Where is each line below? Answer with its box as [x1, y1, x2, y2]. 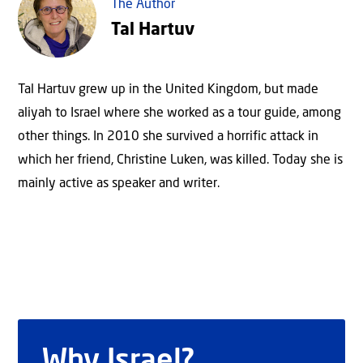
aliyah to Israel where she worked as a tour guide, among [18, 106, 341, 120]
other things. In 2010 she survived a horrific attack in [18, 130, 318, 143]
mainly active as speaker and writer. [18, 177, 220, 190]
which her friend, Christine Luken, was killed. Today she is [18, 153, 343, 167]
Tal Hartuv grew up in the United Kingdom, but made [18, 83, 318, 96]
